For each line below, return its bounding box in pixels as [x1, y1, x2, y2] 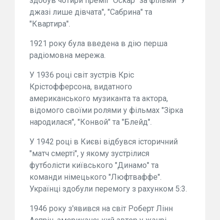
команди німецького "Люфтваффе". [29, 172, 162, 182]
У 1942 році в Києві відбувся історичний [29, 137, 178, 147]
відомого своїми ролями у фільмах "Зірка [29, 106, 183, 115]
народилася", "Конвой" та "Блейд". [29, 117, 152, 127]
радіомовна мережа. [29, 51, 106, 60]
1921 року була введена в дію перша [29, 39, 167, 49]
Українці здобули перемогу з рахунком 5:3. [29, 184, 187, 194]
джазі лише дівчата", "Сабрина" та [29, 7, 152, 17]
